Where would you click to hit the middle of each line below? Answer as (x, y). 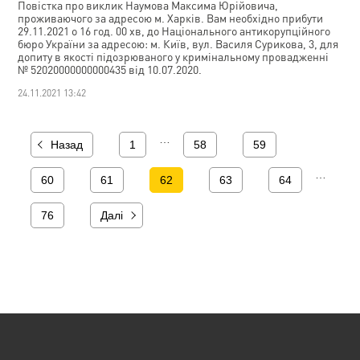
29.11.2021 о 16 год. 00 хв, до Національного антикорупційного (174, 31)
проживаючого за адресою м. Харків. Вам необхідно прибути (171, 18)
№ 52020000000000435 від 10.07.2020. (110, 69)
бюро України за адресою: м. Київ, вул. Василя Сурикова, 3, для (178, 43)
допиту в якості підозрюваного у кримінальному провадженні (174, 56)
